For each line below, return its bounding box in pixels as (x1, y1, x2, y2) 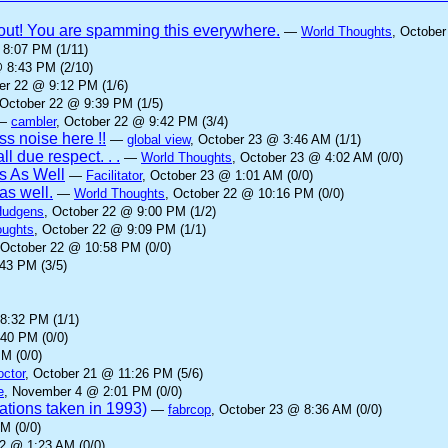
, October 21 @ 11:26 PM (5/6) (25, 366, 203, 381)
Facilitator (86, 168, 142, 183)
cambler (11, 114, 56, 129)
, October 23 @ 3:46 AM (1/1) (190, 132, 361, 147)
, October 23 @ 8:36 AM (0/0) (211, 402, 382, 417)
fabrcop (168, 402, 211, 417)
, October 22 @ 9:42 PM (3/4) (56, 114, 228, 129)
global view (127, 132, 190, 147)
